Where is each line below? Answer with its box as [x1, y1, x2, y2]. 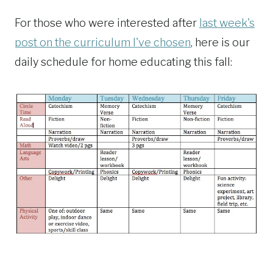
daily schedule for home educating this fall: [15, 55, 232, 68]
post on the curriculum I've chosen [15, 35, 191, 49]
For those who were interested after [15, 16, 199, 29]
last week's [199, 16, 255, 29]
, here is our [191, 35, 250, 49]
